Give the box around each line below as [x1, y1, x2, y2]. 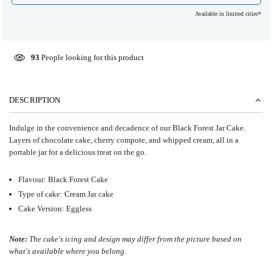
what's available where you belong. [9, 246, 126, 256]
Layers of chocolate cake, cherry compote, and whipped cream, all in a [9, 135, 239, 144]
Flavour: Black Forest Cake [18, 175, 108, 184]
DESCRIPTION [9, 95, 61, 104]
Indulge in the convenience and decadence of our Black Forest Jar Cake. [9, 123, 245, 132]
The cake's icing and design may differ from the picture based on [27, 234, 242, 243]
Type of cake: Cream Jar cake [18, 189, 114, 199]
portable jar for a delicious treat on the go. [9, 148, 146, 157]
